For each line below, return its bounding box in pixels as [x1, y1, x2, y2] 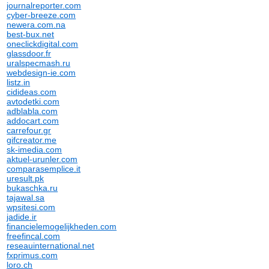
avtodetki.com [7, 97, 60, 106]
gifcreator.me [7, 135, 57, 145]
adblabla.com [7, 106, 58, 116]
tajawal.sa [7, 193, 45, 202]
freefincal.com [7, 231, 61, 241]
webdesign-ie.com [7, 68, 76, 77]
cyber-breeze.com [7, 10, 76, 20]
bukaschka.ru [7, 183, 58, 193]
